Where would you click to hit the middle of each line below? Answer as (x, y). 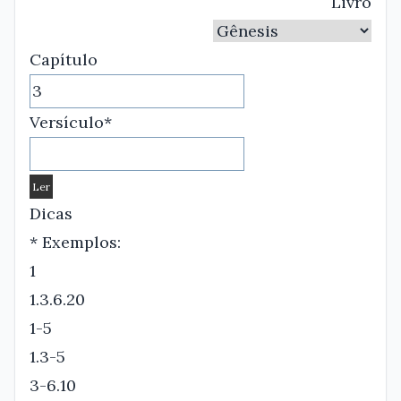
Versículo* (71, 122)
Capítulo (64, 60)
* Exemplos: (75, 242)
